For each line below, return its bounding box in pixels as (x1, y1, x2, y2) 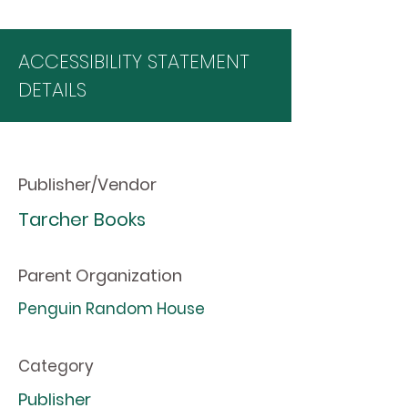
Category (18, 355, 94, 377)
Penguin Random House (18, 298, 205, 320)
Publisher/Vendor (18, 173, 157, 196)
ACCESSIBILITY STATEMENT (18, 48, 250, 75)
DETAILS (18, 76, 87, 103)
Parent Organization (18, 264, 182, 287)
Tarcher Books (18, 207, 146, 232)
